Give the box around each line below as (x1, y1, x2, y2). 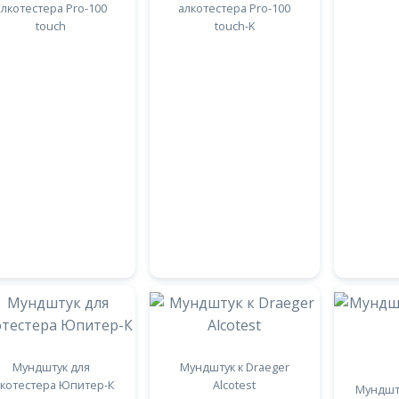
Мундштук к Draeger (179, 359, 289, 375)
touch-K (214, 18, 255, 34)
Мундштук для (12, 359, 90, 375)
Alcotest (213, 377, 256, 393)
